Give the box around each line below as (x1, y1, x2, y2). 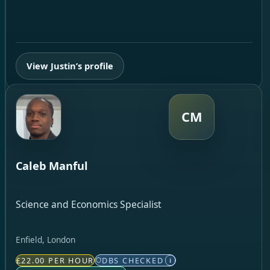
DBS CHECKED (101, 254, 164, 266)
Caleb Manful (15, 157, 88, 173)
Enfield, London (15, 234, 75, 246)
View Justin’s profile (27, 60, 114, 72)
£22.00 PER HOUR (16, 254, 95, 266)
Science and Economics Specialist (15, 198, 162, 212)
